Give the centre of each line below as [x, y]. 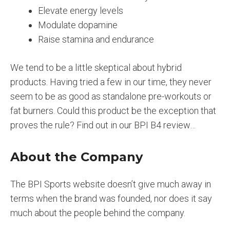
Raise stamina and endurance [96, 40]
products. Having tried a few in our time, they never [111, 82]
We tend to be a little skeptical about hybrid [96, 68]
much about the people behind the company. [98, 213]
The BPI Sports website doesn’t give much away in [111, 184]
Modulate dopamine [78, 25]
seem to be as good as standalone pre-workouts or [111, 97]
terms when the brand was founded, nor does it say [111, 198]
